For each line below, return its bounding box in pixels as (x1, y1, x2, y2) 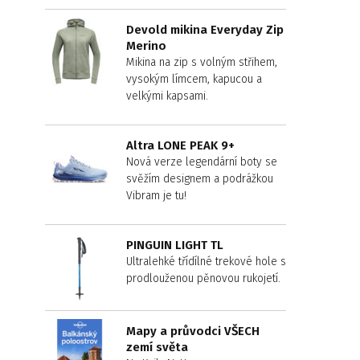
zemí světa (126, 340, 188, 354)
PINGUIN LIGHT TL (126, 238, 223, 252)
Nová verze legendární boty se (126, 155, 277, 169)
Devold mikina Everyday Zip (126, 22, 284, 37)
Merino (126, 39, 166, 53)
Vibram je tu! (126, 189, 186, 202)
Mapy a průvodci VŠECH (126, 324, 260, 338)
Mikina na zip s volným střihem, (126, 55, 277, 69)
